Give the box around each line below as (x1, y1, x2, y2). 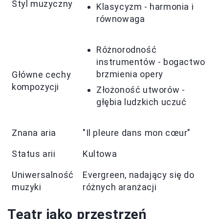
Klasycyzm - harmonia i (96, 1, 194, 12)
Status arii (12, 149, 56, 159)
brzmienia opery (96, 69, 163, 80)
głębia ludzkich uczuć (96, 97, 187, 108)
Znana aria (12, 128, 56, 138)
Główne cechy (12, 69, 71, 80)
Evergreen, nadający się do (83, 170, 195, 180)
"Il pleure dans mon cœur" (83, 128, 191, 138)
